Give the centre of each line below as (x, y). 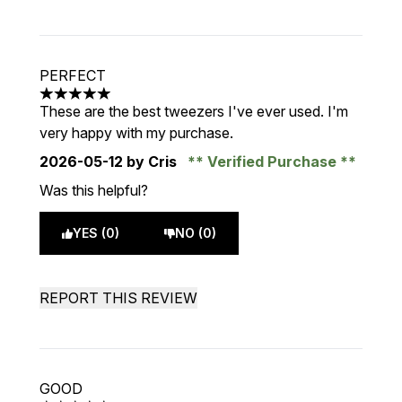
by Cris (152, 162)
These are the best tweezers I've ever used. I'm (194, 111)
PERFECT (73, 75)
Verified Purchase (272, 162)
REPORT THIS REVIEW (118, 298)
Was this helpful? (94, 190)
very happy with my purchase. (136, 133)
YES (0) (96, 233)
